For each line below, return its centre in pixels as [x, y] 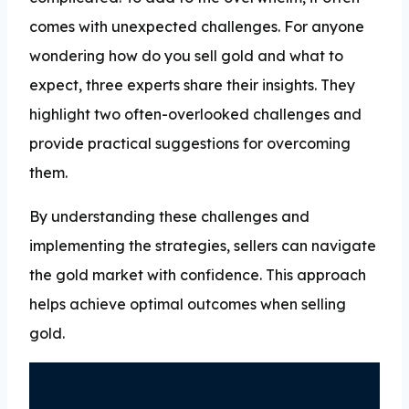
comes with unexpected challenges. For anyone [197, 26]
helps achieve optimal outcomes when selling [188, 304]
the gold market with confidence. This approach [198, 274]
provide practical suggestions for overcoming [190, 143]
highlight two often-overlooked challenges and [195, 114]
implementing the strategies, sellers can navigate [203, 245]
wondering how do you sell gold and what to [186, 55]
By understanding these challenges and [169, 216]
